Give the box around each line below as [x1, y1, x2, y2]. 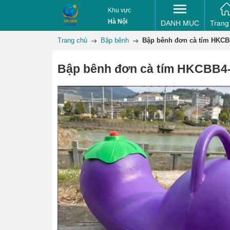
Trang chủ [57, 36, 87, 44]
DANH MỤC [161, 19, 199, 27]
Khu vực [107, 7, 131, 14]
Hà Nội [107, 18, 127, 25]
